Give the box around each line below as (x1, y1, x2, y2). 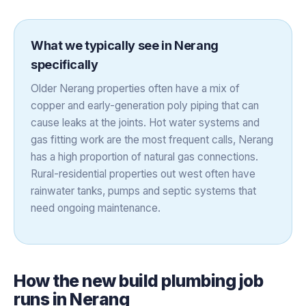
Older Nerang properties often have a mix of (31, 81, 240, 95)
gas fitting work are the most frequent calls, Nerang (31, 133, 273, 146)
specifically (31, 57, 98, 72)
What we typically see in (31, 38, 174, 53)
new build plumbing (82, 270, 236, 291)
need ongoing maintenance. (31, 201, 161, 214)
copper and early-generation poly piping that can (31, 98, 259, 112)
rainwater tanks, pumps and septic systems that (31, 184, 256, 197)
